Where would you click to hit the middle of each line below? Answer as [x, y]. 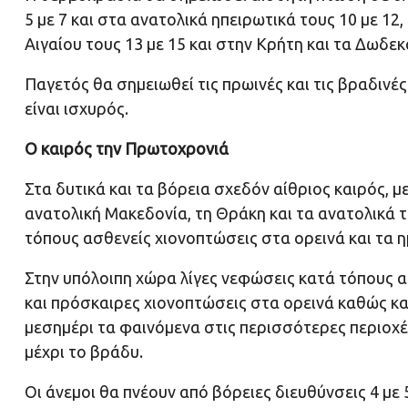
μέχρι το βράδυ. [84, 352]
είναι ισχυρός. [76, 109]
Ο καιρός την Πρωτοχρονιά [127, 149]
